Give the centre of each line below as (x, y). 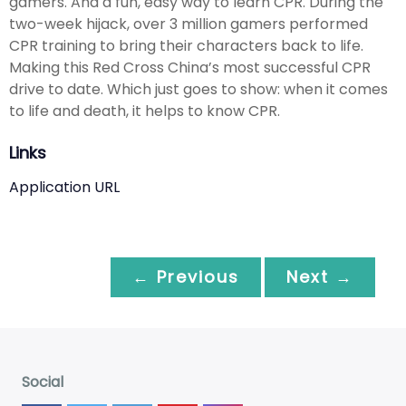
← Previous (186, 277)
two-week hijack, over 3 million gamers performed (188, 24)
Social (43, 382)
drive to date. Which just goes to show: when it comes (198, 90)
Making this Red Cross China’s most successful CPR (190, 68)
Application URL (64, 188)
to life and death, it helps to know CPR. (145, 111)
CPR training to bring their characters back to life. (186, 46)
